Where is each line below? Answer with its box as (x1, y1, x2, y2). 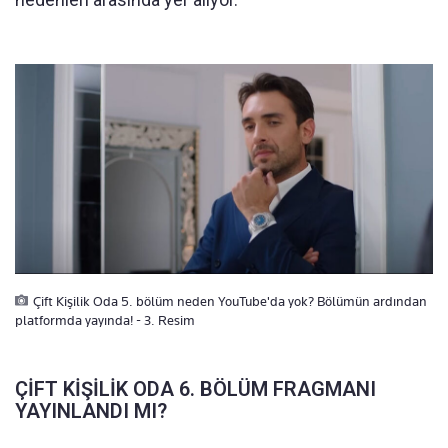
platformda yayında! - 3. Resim (15, 312, 195, 329)
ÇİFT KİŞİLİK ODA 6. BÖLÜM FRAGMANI (15, 377, 376, 402)
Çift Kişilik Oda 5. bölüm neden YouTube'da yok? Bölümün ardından (33, 293, 427, 310)
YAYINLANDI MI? (15, 399, 167, 424)
